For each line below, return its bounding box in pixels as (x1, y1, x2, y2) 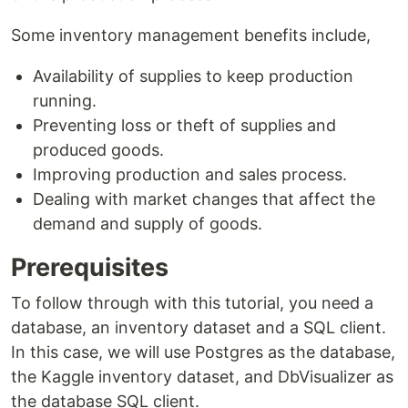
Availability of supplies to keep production (33, 66, 353, 87)
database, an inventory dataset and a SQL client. (11, 318, 386, 338)
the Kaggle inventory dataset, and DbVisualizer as (11, 367, 393, 387)
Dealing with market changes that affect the (33, 189, 375, 209)
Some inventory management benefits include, (11, 25, 371, 46)
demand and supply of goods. (33, 214, 262, 234)
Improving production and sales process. (33, 165, 347, 185)
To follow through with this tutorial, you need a (11, 293, 373, 313)
